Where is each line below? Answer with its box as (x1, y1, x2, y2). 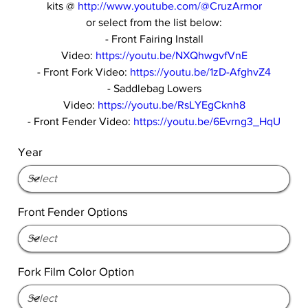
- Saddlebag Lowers (107, 82, 201, 94)
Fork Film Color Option (18, 264, 135, 278)
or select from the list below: (86, 16, 222, 28)
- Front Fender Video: (27, 115, 133, 127)
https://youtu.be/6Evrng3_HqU (133, 115, 280, 127)
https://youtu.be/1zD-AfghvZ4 (130, 65, 271, 78)
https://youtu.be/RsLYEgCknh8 (97, 98, 245, 111)
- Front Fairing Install (104, 32, 203, 45)
